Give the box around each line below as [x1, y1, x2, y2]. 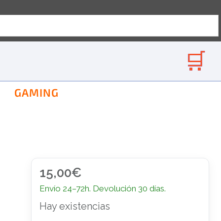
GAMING [14, 86, 59, 99]
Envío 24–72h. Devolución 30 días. [39, 184, 166, 193]
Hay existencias [39, 200, 110, 212]
